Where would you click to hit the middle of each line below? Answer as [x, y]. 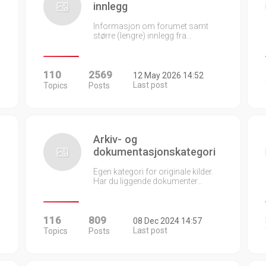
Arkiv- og [115, 139]
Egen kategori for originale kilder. [153, 172]
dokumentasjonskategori [155, 152]
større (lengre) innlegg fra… [143, 36]
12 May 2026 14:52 [168, 75]
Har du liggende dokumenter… [148, 181]
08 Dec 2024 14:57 [167, 221]
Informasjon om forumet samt [151, 26]
